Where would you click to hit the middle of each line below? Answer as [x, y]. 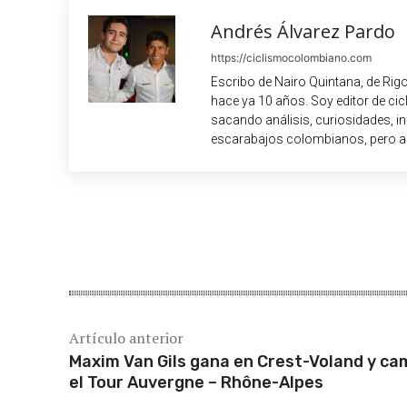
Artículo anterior [126, 338]
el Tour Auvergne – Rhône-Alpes [196, 383]
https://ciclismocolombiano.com [291, 58]
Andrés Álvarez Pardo [303, 32]
